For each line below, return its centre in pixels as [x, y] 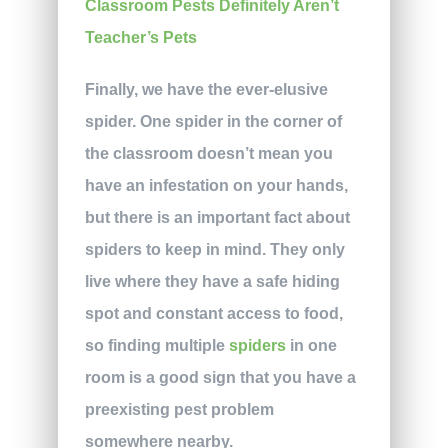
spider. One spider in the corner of [213, 122]
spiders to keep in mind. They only [214, 250]
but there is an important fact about [217, 218]
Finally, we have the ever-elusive [206, 90]
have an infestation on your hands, [216, 186]
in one [311, 346]
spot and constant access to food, [213, 314]
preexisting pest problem [179, 410]
